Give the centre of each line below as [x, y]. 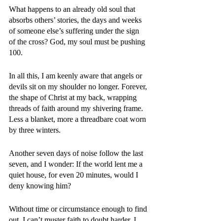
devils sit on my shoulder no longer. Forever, [79, 87]
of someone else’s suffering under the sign [75, 31]
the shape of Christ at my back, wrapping [74, 97]
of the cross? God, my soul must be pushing [78, 42]
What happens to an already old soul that [73, 9]
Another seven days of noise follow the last [77, 153]
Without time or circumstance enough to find [79, 209]
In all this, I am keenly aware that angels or [76, 76]
